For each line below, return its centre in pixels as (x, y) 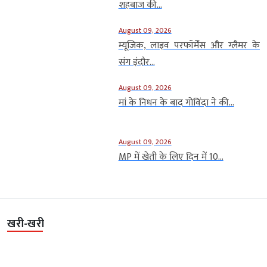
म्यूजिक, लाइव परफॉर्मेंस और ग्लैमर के (189, 46)
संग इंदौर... (136, 63)
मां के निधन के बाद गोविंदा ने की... (176, 103)
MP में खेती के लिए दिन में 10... (171, 157)
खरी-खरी (26, 224)
